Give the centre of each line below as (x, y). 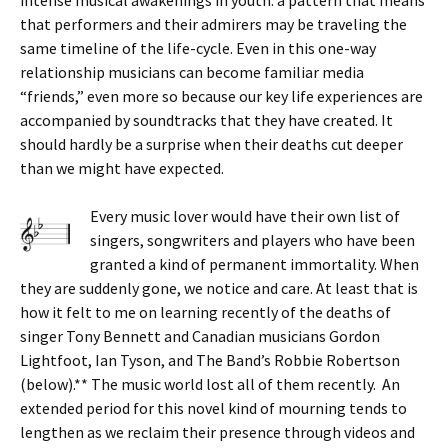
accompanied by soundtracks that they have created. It (206, 119)
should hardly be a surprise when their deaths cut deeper (211, 143)
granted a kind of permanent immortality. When (254, 263)
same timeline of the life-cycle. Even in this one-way (198, 47)
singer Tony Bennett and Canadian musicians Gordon (200, 335)
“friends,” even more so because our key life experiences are (221, 95)
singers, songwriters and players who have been (252, 239)
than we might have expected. (122, 167)
